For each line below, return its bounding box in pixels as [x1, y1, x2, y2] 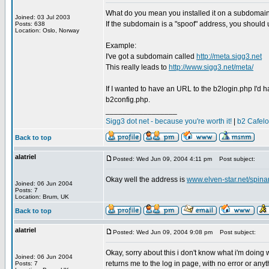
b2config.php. [106, 95, 150, 104]
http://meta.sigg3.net [196, 52, 262, 61]
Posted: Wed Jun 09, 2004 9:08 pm [113, 229, 213, 235]
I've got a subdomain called [106, 52, 196, 61]
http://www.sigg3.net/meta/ [169, 63, 253, 71]
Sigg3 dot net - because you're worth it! [106, 117, 232, 125]
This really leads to [106, 63, 169, 71]
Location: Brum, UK [15, 193, 69, 200]
